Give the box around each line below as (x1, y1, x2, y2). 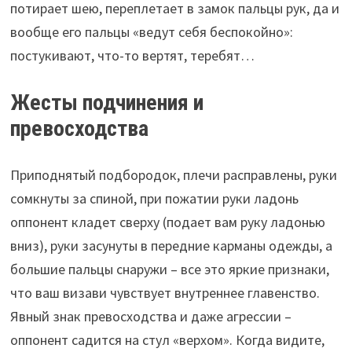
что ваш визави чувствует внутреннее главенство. (9, 283, 320, 302)
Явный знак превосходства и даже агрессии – (9, 306, 291, 325)
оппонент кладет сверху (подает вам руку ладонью (9, 212, 325, 231)
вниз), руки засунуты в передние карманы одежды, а (9, 236, 332, 255)
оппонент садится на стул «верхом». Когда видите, (9, 330, 324, 349)
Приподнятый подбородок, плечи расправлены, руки (9, 165, 337, 184)
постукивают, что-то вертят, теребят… (9, 46, 255, 64)
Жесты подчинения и (9, 89, 203, 115)
